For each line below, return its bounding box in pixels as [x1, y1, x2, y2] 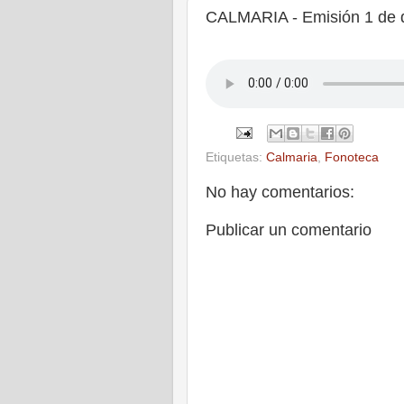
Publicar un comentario [206, 220, 372, 239]
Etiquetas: [206, 151, 266, 165]
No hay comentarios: [206, 183, 354, 202]
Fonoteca [325, 151, 379, 165]
